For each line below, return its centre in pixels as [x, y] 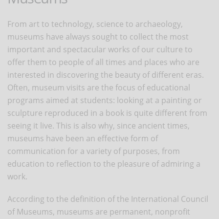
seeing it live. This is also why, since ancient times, [99, 125]
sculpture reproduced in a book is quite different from [107, 113]
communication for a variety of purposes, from [94, 151]
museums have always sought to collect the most [98, 36]
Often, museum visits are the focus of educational [99, 87]
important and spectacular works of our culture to [100, 49]
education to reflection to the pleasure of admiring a [104, 164]
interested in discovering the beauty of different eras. [106, 75]
